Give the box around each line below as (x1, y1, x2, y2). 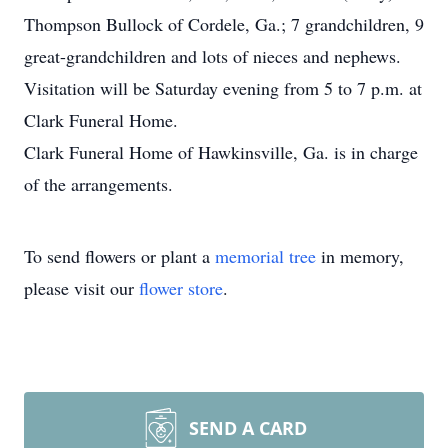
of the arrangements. (24, 172, 173, 196)
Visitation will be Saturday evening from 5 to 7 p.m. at (24, 76, 422, 100)
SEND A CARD (189, 416, 307, 440)
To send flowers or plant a (24, 244, 215, 268)
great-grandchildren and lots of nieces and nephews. (24, 44, 401, 68)
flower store (139, 276, 223, 300)
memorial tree (215, 244, 316, 268)
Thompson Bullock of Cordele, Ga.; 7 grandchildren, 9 (24, 12, 424, 36)
